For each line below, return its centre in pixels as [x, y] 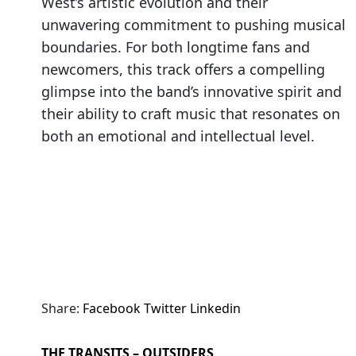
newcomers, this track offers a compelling [183, 70]
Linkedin [215, 309]
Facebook [112, 309]
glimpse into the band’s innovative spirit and [192, 92]
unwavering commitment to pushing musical [193, 25]
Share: [60, 309]
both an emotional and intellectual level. [178, 136]
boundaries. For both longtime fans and [176, 47]
